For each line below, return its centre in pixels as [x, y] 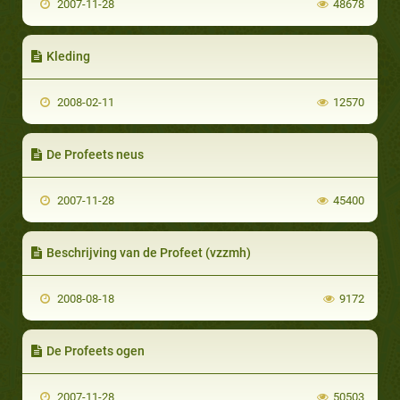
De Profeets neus [95, 154]
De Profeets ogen [96, 350]
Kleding [68, 56]
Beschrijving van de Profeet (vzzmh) [149, 252]
